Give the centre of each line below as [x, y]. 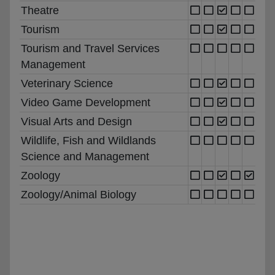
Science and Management [85, 156]
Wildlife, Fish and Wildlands [88, 140]
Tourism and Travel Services [90, 48]
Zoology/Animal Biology [79, 194]
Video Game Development [86, 102]
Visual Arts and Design [76, 121]
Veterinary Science [67, 83]
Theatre [40, 10]
